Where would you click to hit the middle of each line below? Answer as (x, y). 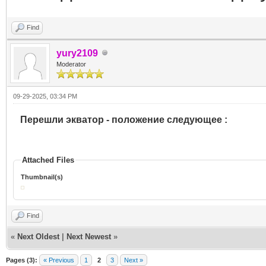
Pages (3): (22, 260)
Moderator (71, 64)
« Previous (59, 260)
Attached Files (48, 160)
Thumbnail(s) (42, 177)
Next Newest (89, 236)
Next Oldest (38, 236)
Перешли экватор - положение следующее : (120, 119)
